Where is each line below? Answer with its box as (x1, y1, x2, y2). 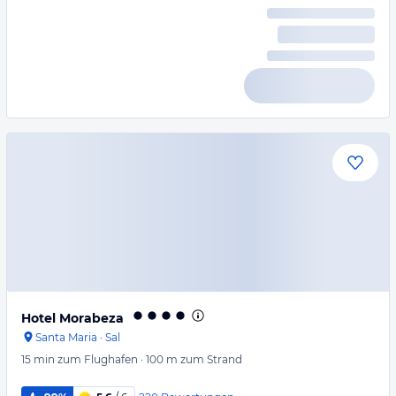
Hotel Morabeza (21, 310, 124, 326)
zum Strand (180, 353, 242, 366)
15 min (21, 353, 55, 366)
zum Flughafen (57, 353, 138, 366)
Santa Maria (35, 331, 97, 344)
